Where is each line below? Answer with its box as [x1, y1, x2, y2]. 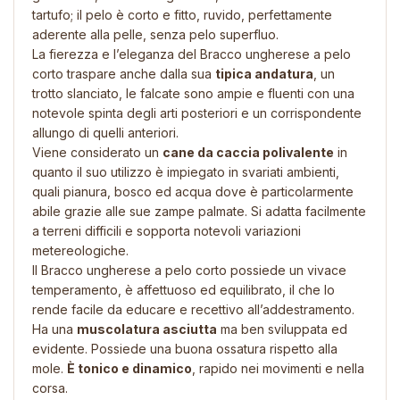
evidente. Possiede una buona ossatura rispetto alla [32, 340, 337, 356]
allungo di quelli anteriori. [32, 124, 179, 140]
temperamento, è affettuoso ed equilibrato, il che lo [32, 281, 335, 297]
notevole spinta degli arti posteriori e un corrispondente [32, 104, 362, 121]
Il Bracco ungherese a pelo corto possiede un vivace [32, 262, 346, 278]
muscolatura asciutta [77, 321, 217, 337]
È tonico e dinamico [67, 360, 192, 376]
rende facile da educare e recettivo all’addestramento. [32, 301, 354, 317]
